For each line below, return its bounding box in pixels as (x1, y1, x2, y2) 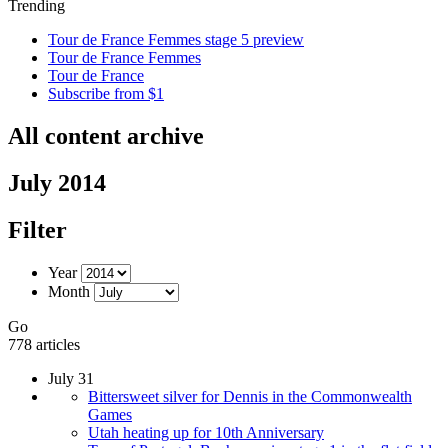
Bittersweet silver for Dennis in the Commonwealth (88, 387, 412, 405)
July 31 (48, 369, 94, 387)
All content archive (8, 122, 204, 149)
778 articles (8, 335, 80, 353)
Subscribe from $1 (48, 85, 164, 102)
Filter (8, 216, 67, 243)
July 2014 (8, 169, 106, 196)
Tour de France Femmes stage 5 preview (48, 31, 304, 48)
